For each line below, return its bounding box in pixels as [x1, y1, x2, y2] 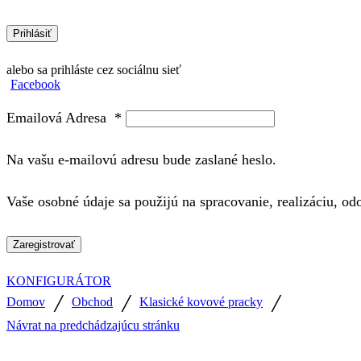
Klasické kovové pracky [139, 294, 263, 309]
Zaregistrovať [13, 238, 75, 251]
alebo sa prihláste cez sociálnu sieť [6, 63, 181, 77]
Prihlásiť [13, 27, 52, 40]
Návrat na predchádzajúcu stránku [6, 317, 180, 332]
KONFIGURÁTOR [6, 273, 111, 288]
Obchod [72, 294, 113, 309]
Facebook [10, 77, 60, 92]
